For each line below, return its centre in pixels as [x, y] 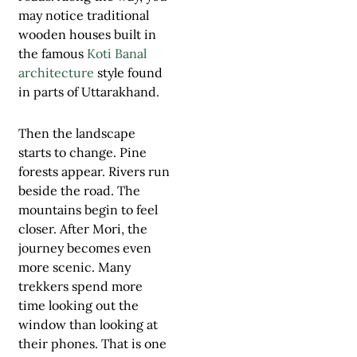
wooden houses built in [87, 34]
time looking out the [78, 305]
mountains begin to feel [88, 209]
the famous [51, 53]
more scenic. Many [75, 267]
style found [128, 72]
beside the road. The [79, 190]
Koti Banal [117, 53]
